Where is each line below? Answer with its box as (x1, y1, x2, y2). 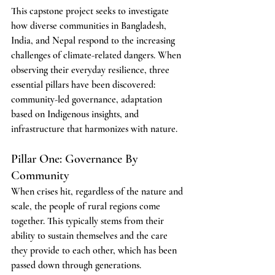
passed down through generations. (11, 259, 141, 271)
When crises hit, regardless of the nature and (11, 185, 185, 198)
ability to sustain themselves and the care (11, 230, 170, 242)
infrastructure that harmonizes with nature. (11, 123, 177, 135)
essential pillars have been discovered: (11, 79, 158, 91)
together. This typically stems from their (11, 215, 166, 227)
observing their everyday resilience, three (11, 64, 172, 76)
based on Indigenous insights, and (11, 108, 141, 120)
